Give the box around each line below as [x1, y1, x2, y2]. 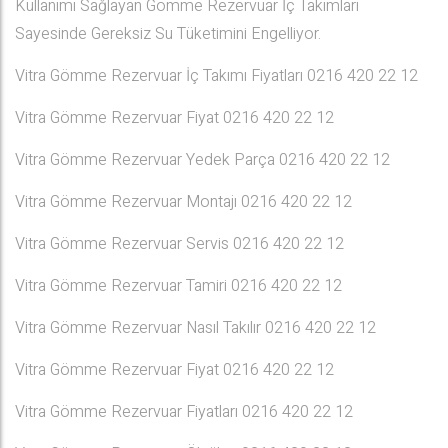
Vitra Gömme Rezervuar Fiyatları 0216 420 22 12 [15, 400, 353, 424]
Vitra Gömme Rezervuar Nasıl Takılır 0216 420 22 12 [15, 316, 376, 340]
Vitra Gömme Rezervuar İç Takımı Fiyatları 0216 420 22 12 [15, 64, 418, 88]
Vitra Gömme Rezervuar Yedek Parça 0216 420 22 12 [15, 148, 390, 172]
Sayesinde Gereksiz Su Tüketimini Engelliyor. [15, 22, 321, 46]
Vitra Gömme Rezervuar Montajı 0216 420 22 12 [15, 190, 352, 214]
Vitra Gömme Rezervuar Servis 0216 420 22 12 [15, 232, 344, 256]
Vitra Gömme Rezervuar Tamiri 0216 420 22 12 [15, 274, 342, 298]
